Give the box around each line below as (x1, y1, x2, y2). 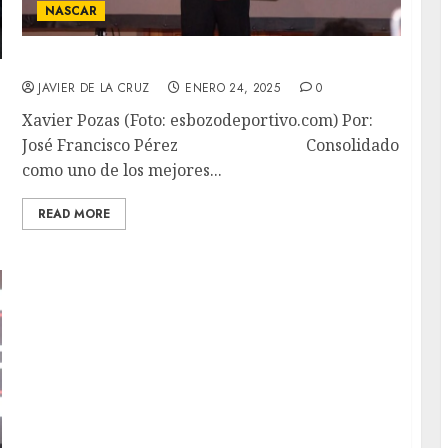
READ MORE (38, 205, 111, 224)
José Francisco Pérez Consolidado (22, 134, 400, 157)
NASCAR (45, 2, 98, 21)
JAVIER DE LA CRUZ (38, 79, 150, 98)
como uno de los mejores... (22, 159, 223, 182)
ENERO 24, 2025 (185, 79, 281, 98)
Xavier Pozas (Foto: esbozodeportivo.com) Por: (22, 109, 374, 132)
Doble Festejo (22, 51, 133, 74)
